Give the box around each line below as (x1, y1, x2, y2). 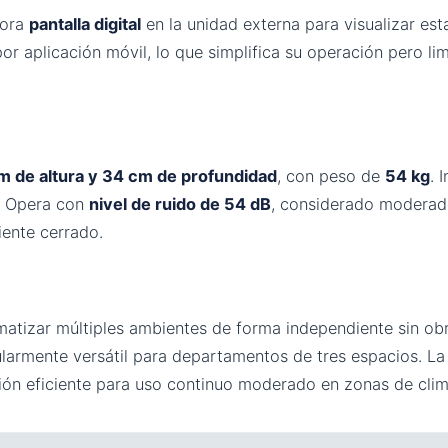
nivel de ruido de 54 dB (89, 193, 271, 214)
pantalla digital (29, 13, 141, 34)
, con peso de (277, 165, 385, 186)
